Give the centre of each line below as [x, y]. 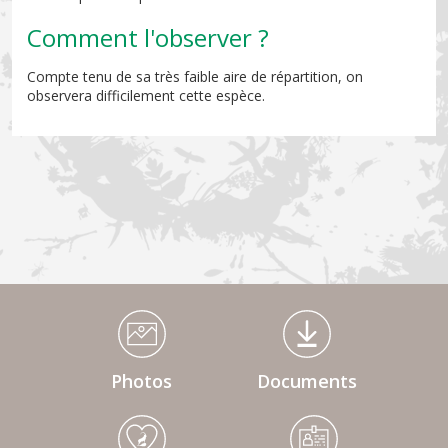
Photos [141, 380]
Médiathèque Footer [77, 317]
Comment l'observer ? [148, 37]
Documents [306, 380]
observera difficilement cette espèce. [146, 95]
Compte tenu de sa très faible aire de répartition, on [195, 76]
